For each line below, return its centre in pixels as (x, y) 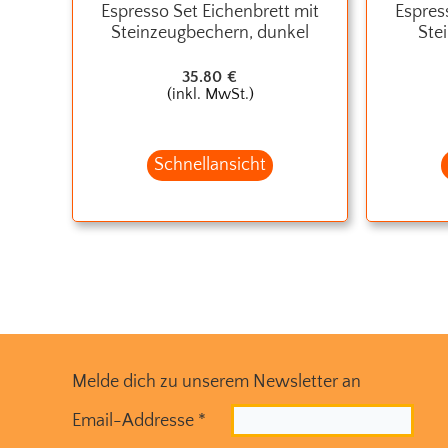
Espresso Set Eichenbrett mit (210, 12)
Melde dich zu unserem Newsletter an (216, 381)
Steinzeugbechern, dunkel (210, 33)
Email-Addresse (135, 420)
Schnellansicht (210, 164)
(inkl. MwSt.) (210, 93)
